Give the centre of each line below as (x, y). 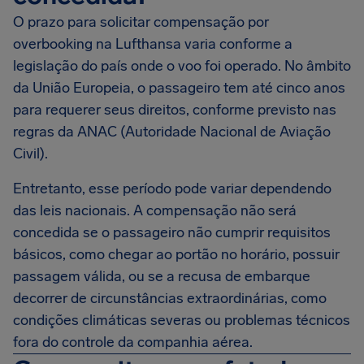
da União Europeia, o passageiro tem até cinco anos (179, 88)
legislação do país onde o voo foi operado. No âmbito (182, 66)
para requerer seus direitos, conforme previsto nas (175, 110)
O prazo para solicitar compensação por (141, 22)
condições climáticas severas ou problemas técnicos (182, 320)
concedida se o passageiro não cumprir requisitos (172, 232)
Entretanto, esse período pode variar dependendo (172, 188)
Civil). (32, 154)
